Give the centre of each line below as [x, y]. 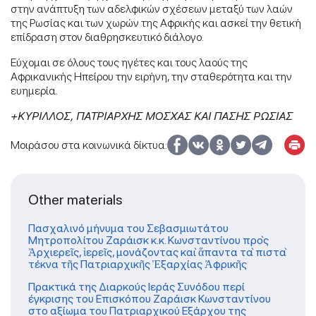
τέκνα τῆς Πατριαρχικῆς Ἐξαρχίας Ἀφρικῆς [138, 264]
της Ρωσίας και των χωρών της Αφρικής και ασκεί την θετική [156, 23]
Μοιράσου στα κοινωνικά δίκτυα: [89, 145]
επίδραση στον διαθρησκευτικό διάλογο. [107, 37]
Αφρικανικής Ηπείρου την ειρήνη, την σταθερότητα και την [151, 76]
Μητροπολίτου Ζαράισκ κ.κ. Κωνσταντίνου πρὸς [148, 240]
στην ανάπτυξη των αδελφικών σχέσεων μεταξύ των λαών [152, 8]
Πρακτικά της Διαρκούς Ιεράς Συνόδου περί [136, 286]
